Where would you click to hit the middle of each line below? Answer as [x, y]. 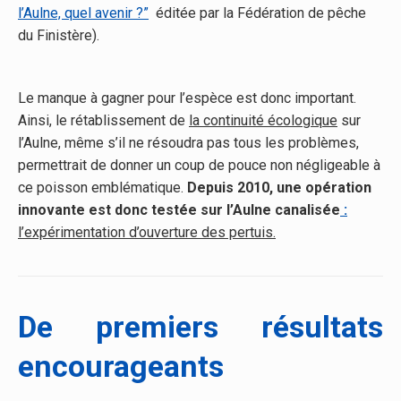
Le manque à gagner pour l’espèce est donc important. [187, 98]
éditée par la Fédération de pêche [257, 13]
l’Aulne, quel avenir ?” [83, 13]
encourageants [121, 366]
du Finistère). [59, 35]
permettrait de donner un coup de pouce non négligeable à [199, 165]
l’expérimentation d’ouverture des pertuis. [147, 232]
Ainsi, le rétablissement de [103, 120]
